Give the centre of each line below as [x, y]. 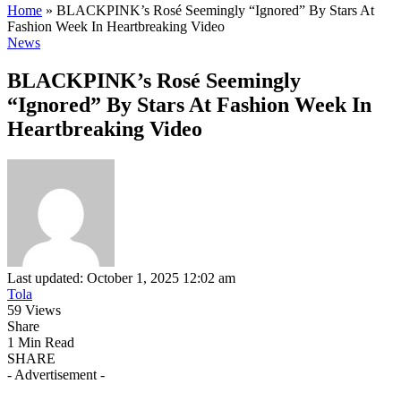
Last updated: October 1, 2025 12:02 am [121, 277]
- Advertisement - [56, 374]
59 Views [34, 310]
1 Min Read [41, 342]
